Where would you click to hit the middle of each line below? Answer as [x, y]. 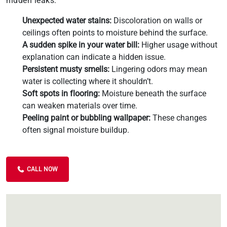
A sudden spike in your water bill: [81, 45]
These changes [179, 118]
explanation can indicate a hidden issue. [94, 57]
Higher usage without [178, 45]
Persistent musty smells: [66, 69]
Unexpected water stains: [67, 20]
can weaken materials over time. [80, 105]
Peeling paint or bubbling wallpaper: [86, 118]
